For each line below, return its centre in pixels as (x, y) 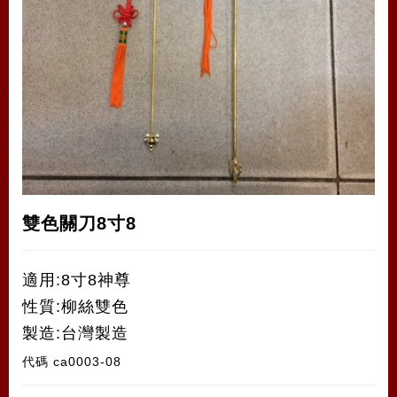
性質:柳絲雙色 (75, 307)
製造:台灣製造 (75, 333)
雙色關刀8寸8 (79, 223)
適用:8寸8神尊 (77, 280)
